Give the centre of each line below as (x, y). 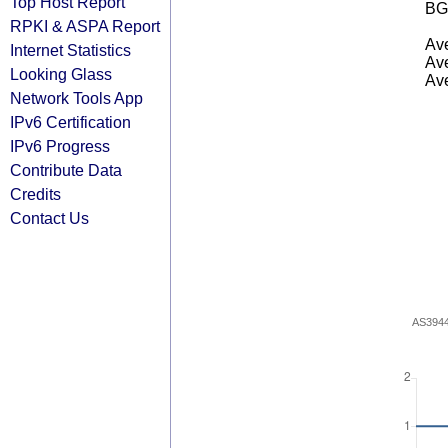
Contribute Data (66, 170)
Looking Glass (61, 74)
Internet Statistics (70, 50)
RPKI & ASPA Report (85, 26)
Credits (35, 194)
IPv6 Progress (60, 146)
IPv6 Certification (70, 122)
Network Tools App (76, 98)
